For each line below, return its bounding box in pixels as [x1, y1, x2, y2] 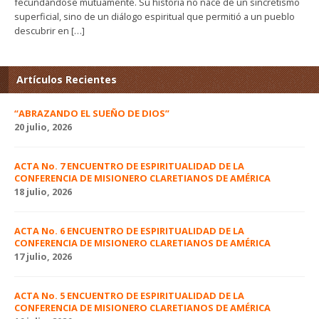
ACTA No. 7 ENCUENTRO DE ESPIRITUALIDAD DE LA [14, 159, 244, 172]
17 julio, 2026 [14, 249, 72, 263]
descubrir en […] [14, 23, 85, 37]
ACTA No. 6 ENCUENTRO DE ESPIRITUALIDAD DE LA [14, 224, 244, 237]
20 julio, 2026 [14, 120, 72, 133]
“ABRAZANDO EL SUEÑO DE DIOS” [14, 106, 169, 120]
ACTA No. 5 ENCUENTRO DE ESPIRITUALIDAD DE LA [14, 288, 244, 302]
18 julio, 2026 [14, 184, 72, 198]
